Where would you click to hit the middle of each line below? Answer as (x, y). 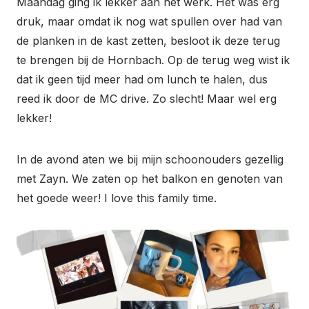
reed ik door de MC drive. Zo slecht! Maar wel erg (147, 99)
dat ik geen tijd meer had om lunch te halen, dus (142, 80)
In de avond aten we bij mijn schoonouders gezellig (150, 160)
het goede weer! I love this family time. (117, 198)
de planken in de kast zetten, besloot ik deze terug (148, 41)
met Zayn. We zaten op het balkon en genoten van (150, 179)
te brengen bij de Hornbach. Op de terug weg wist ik (153, 60)
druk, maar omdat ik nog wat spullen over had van (149, 22)
